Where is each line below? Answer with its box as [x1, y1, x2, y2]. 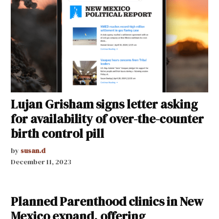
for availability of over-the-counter [11, 110, 204, 127]
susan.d [21, 145, 46, 155]
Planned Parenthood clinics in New [11, 193, 204, 210]
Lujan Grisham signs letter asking [11, 95, 198, 112]
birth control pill [11, 125, 105, 142]
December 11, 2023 [11, 156, 72, 167]
